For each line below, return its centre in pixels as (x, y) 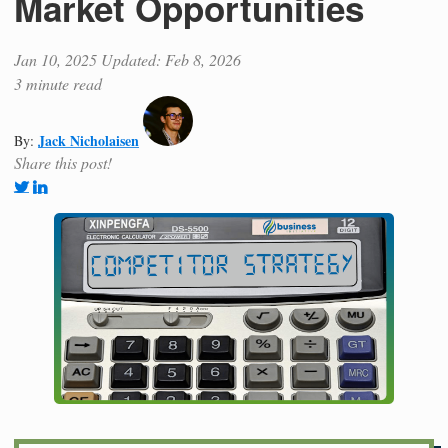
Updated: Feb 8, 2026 (171, 59)
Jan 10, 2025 (55, 59)
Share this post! (63, 162)
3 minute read (58, 83)
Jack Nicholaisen (88, 140)
